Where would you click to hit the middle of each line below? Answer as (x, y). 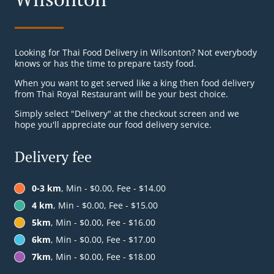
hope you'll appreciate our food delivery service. (113, 125)
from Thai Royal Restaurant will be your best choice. (121, 94)
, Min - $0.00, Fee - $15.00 (106, 206)
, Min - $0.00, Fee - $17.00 (103, 240)
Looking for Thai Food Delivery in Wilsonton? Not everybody (136, 53)
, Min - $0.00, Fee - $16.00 (103, 223)
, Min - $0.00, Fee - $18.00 (103, 257)
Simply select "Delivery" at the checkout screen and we (127, 114)
